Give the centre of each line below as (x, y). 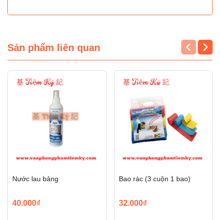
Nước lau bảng (35, 179)
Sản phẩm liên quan (54, 48)
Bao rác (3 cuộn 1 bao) (154, 179)
